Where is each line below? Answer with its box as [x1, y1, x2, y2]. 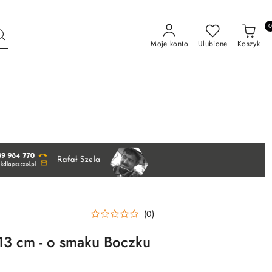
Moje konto [151, 38, 188, 49]
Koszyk [237, 38, 260, 49]
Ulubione [197, 38, 228, 49]
